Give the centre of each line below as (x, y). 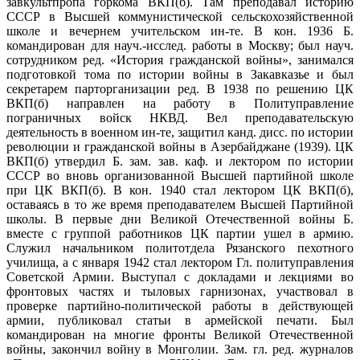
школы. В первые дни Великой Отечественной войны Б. (180, 219)
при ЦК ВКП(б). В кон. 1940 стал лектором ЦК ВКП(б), (180, 190)
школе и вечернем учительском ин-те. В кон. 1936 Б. (180, 31)
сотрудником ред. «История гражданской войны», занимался (180, 59)
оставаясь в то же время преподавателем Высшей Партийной (180, 204)
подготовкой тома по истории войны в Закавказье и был (180, 74)
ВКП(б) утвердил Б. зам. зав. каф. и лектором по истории (180, 161)
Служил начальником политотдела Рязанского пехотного (180, 247)
